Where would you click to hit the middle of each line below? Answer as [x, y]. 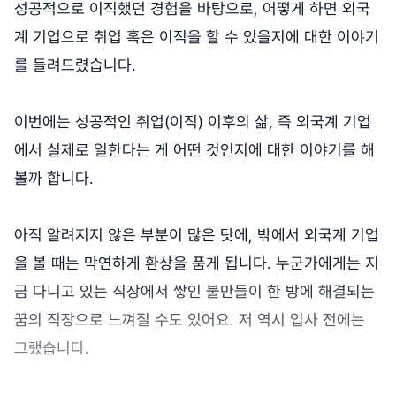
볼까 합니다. [54, 179]
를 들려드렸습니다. [75, 65]
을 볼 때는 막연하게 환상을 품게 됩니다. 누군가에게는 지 [197, 263]
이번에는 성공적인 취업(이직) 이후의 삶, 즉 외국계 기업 [193, 122]
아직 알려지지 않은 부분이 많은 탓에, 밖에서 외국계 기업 [197, 235]
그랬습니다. [52, 348]
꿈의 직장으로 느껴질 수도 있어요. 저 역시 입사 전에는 [190, 320]
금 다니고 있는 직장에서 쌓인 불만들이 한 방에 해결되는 [194, 292]
